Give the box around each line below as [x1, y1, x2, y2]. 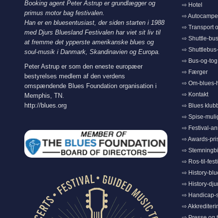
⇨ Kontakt [182, 91, 208, 98]
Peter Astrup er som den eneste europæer [24, 63, 143, 71]
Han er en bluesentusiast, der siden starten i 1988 [24, 19, 164, 27]
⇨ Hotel [182, 1, 202, 9]
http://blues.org [24, 102, 67, 109]
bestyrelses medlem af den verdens [24, 73, 125, 80]
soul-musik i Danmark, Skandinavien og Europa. [24, 48, 160, 56]
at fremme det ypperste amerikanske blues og [24, 38, 154, 46]
